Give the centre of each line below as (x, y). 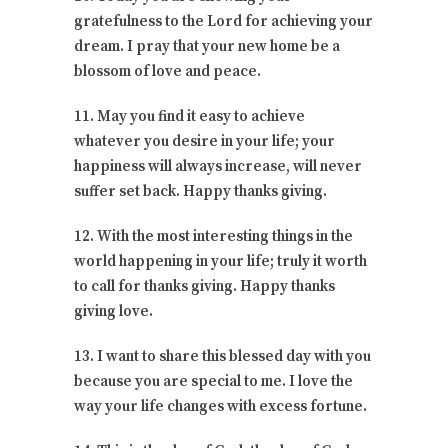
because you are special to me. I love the (213, 381)
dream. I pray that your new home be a (207, 46)
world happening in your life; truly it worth (220, 261)
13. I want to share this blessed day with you (222, 356)
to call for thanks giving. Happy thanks (204, 286)
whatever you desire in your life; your (204, 141)
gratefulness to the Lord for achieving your (223, 21)
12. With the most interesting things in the (213, 236)
